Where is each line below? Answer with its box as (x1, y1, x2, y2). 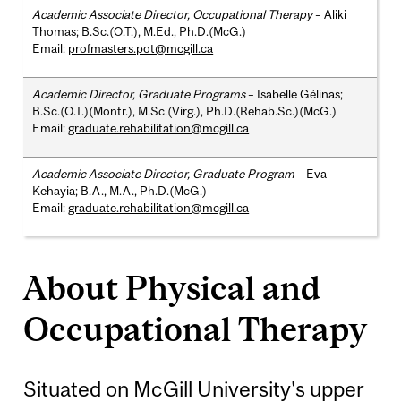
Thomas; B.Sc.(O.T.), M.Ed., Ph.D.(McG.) (32, 23, 247, 38)
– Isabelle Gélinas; (245, 86, 344, 101)
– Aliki (312, 6, 347, 21)
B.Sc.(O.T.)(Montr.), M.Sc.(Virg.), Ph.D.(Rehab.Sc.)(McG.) (32, 103, 337, 118)
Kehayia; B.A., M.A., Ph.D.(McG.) (32, 183, 208, 198)
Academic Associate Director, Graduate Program (32, 166, 295, 181)
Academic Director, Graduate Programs (32, 86, 246, 101)
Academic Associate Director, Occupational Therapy (32, 6, 313, 21)
